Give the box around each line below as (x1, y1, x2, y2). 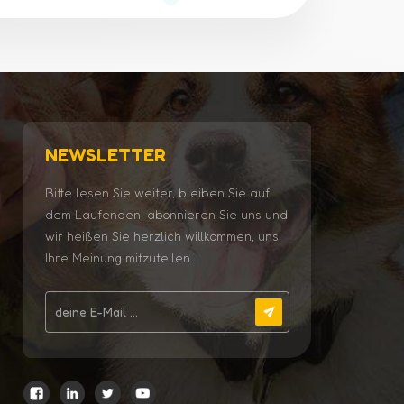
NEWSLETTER (44, 143, 166, 166)
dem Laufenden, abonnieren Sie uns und (44, 207, 288, 223)
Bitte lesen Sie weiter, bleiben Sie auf (44, 185, 270, 201)
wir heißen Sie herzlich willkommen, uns (44, 228, 279, 244)
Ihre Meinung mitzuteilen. (44, 250, 193, 266)
